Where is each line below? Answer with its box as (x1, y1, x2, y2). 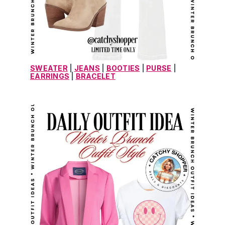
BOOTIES (106, 64, 140, 73)
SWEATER (30, 64, 68, 73)
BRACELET (75, 72, 116, 81)
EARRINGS (30, 72, 69, 81)
